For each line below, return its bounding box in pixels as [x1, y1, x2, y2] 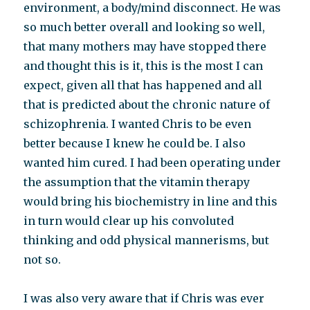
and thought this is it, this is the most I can [24, 59, 264, 73]
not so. [24, 253, 62, 266]
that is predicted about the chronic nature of [24, 98, 271, 111]
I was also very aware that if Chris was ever [24, 291, 265, 305]
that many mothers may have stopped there [24, 39, 267, 53]
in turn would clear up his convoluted [24, 214, 235, 228]
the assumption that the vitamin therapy [24, 175, 250, 189]
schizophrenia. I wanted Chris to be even [24, 117, 252, 131]
